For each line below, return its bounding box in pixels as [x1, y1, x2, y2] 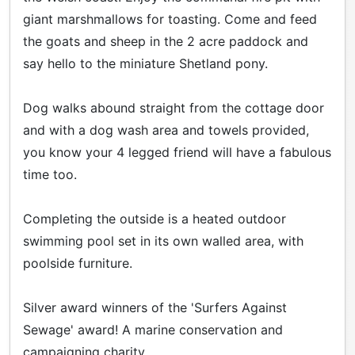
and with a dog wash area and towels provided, [23, 121, 309, 138]
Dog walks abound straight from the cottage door [23, 99, 324, 116]
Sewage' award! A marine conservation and [23, 321, 283, 338]
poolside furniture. [23, 254, 132, 271]
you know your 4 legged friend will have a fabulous [23, 143, 331, 160]
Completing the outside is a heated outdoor [23, 210, 286, 227]
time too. [23, 166, 77, 182]
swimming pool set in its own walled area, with [23, 232, 303, 249]
